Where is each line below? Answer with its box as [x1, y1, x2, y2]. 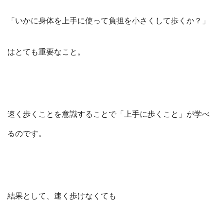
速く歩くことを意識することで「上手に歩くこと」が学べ [7, 109, 210, 120]
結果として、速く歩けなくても [7, 190, 116, 201]
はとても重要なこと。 [7, 46, 85, 57]
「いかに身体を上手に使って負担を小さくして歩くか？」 [7, 15, 210, 26]
